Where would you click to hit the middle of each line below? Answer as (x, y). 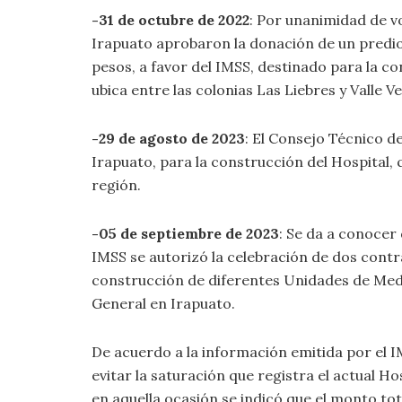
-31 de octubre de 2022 (170, 19)
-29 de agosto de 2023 (168, 138)
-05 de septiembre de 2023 (185, 233)
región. (116, 184)
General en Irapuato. (163, 303)
